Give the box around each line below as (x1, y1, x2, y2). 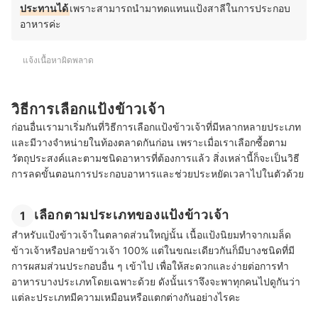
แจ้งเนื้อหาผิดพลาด (23, 54, 94, 65)
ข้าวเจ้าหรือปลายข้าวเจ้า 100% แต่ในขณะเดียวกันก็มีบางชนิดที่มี (11, 244, 295, 257)
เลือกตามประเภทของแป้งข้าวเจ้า (34, 207, 229, 223)
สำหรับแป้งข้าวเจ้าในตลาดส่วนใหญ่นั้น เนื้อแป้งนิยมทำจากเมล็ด (11, 229, 291, 241)
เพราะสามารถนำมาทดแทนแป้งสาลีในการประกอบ (70, 1, 290, 14)
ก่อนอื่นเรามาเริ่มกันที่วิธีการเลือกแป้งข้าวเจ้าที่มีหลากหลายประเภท (11, 121, 301, 133)
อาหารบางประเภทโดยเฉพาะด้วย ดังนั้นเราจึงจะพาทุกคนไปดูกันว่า (11, 275, 300, 288)
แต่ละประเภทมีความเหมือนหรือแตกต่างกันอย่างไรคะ (11, 291, 241, 304)
